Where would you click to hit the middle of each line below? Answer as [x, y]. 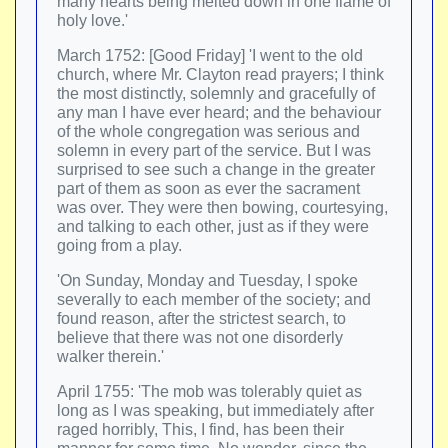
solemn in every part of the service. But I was [214, 150]
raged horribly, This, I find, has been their [200, 429]
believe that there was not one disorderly [200, 337]
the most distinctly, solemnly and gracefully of [216, 93]
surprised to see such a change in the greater [216, 169]
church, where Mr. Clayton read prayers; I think [220, 74]
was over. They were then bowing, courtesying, [222, 207]
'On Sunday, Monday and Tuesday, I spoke [207, 280]
